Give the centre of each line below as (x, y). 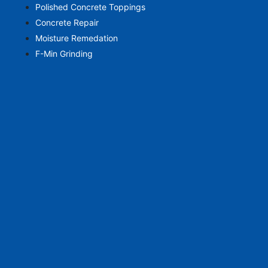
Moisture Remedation (76, 38)
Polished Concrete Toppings (90, 7)
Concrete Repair (67, 23)
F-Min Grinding (64, 54)
